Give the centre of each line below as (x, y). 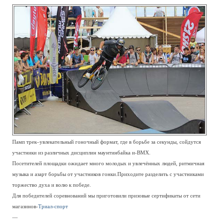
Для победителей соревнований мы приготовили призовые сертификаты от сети (106, 196)
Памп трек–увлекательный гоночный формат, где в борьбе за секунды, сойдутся (107, 142)
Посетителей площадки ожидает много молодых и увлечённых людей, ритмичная (108, 164)
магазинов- (25, 207)
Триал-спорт (53, 207)
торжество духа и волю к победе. (52, 185)
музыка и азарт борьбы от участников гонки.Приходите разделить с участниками (108, 175)
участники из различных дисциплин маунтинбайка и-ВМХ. (81, 153)
